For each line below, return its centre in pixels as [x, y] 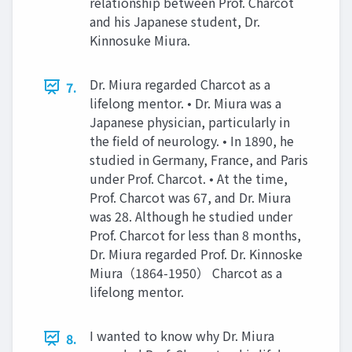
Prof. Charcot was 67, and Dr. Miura [190, 197]
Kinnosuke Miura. [140, 40]
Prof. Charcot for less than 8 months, [195, 235]
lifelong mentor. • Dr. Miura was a [185, 103]
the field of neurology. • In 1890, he [192, 140]
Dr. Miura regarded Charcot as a [180, 84]
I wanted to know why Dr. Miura [182, 335]
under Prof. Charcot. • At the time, [189, 178]
